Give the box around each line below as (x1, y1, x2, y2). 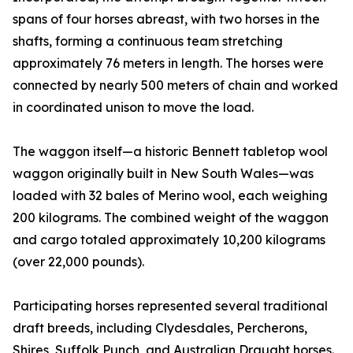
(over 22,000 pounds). (13, 254, 144, 270)
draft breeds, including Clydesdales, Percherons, (13, 320, 307, 336)
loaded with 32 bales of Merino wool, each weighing (13, 188, 328, 204)
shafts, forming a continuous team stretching (13, 33, 283, 50)
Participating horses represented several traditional (13, 298, 328, 314)
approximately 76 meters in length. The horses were (13, 55, 324, 72)
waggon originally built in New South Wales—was (13, 165, 314, 182)
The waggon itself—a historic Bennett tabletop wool (13, 143, 328, 160)
